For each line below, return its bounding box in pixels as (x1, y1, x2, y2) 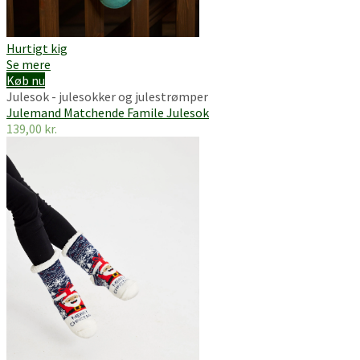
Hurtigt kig (6, 39, 67, 56)
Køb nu (6, 72, 45, 88)
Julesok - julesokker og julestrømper (6, 88, 208, 104)
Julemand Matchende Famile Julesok (6, 104, 209, 121)
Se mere (6, 55, 51, 72)
